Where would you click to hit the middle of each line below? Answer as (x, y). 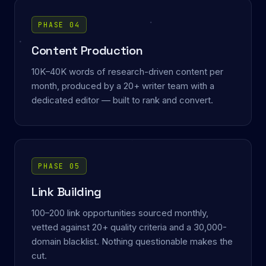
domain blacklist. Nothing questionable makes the (132, 242)
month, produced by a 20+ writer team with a (123, 86)
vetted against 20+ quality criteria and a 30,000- (129, 228)
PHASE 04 (59, 25)
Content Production (87, 51)
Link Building (67, 192)
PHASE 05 (59, 166)
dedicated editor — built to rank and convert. (122, 101)
